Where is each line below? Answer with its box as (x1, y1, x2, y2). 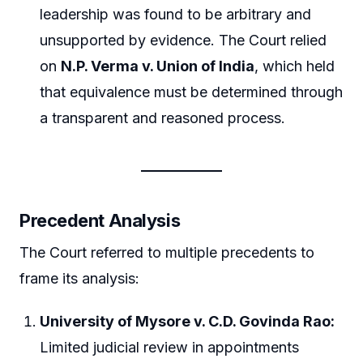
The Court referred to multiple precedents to (19, 243, 314, 261)
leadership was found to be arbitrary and (40, 5, 312, 23)
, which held (254, 57, 335, 75)
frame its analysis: (19, 269, 139, 287)
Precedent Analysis (19, 209, 181, 231)
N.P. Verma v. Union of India (61, 57, 255, 75)
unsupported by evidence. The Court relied (40, 31, 327, 49)
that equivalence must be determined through (40, 83, 344, 100)
